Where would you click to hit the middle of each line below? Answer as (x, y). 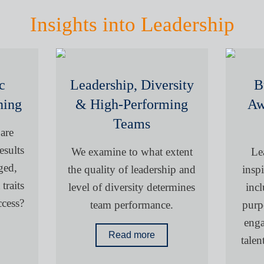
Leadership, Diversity (132, 85)
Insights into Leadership (132, 24)
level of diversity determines (132, 187)
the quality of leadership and (132, 170)
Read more (132, 235)
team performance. (132, 205)
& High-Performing (132, 105)
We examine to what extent (132, 152)
